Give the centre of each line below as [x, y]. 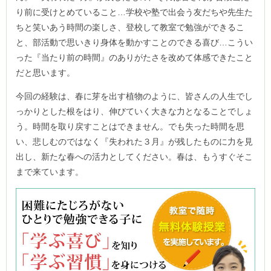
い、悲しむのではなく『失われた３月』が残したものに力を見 [134, 141]
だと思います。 [45, 72]
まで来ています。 [50, 171]
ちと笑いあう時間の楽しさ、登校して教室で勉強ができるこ [130, 27]
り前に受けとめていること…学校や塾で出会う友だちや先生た [134, 12]
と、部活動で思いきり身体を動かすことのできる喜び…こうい [134, 42]
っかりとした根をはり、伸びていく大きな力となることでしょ [134, 111]
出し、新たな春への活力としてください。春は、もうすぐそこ [134, 156]
